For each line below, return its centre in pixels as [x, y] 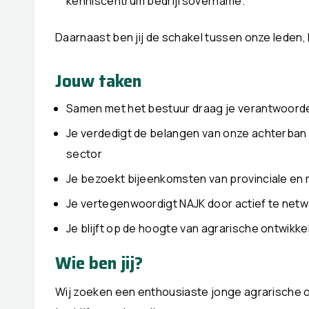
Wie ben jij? [99, 263]
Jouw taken [98, 81]
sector [84, 153]
